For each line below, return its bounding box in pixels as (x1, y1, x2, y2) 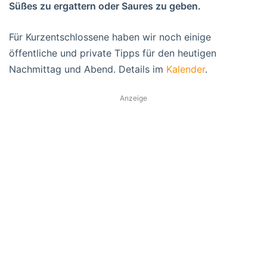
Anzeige (120, 93, 147, 103)
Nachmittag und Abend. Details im (9, 63, 166, 75)
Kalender (166, 63, 205, 75)
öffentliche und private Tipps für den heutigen (9, 46, 216, 59)
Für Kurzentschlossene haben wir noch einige (9, 30, 211, 43)
